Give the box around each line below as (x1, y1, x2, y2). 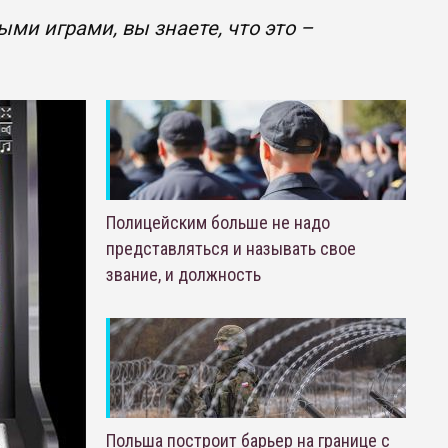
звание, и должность (105, 264, 261, 285)
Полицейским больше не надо (105, 212, 330, 233)
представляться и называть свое (105, 238, 356, 259)
